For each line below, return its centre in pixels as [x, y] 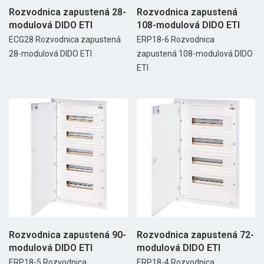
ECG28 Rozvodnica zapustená [65, 39]
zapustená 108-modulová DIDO [194, 53]
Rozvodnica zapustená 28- [67, 12]
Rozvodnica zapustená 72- [195, 235]
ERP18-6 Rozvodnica [175, 39]
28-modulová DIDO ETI [50, 53]
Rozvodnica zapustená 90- [67, 235]
